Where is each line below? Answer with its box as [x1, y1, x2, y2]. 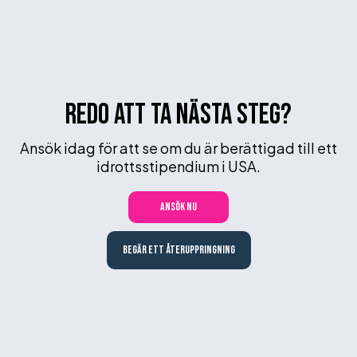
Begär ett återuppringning [122, 243, 235, 257]
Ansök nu [160, 200, 197, 214]
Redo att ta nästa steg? [65, 98, 292, 133]
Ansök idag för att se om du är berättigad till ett [20, 139, 337, 158]
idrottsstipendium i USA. [96, 157, 261, 176]
